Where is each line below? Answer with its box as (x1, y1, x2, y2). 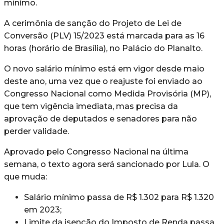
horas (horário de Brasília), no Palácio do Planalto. (4, 43, 202, 53)
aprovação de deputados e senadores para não (4, 113, 197, 123)
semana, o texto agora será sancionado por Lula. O (4, 159, 209, 169)
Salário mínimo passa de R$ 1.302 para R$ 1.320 (24, 192, 214, 202)
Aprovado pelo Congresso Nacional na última (4, 146, 188, 156)
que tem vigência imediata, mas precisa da (4, 101, 178, 111)
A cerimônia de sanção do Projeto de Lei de (4, 18, 181, 28)
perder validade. (4, 126, 69, 136)
